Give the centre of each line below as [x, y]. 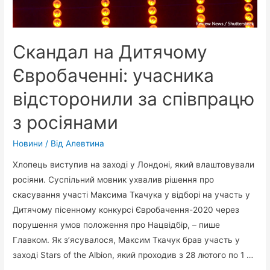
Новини [28, 143]
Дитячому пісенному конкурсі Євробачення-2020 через [126, 210]
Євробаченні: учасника [114, 75]
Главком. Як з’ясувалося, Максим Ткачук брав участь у [127, 240]
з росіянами [66, 122]
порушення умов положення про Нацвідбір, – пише [117, 225]
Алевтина [85, 143]
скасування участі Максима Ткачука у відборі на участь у [132, 195]
